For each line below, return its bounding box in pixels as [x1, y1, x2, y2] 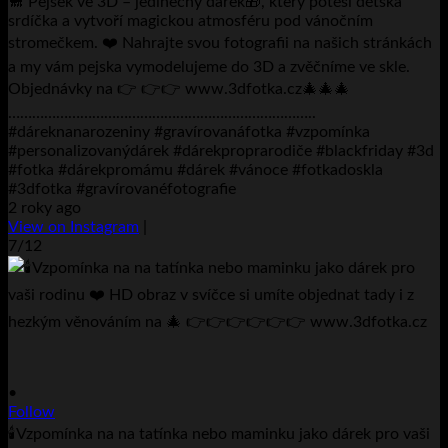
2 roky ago [8, 199, 81, 216]
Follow [8, 403, 55, 420]
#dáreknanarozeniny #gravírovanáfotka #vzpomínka [8, 123, 370, 140]
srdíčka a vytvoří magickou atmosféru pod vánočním [8, 12, 373, 29]
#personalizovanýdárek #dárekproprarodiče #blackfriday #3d [8, 142, 434, 159]
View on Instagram [8, 218, 139, 235]
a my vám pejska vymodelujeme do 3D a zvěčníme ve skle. [8, 58, 410, 75]
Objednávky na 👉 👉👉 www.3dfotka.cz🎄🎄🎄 [8, 80, 350, 97]
